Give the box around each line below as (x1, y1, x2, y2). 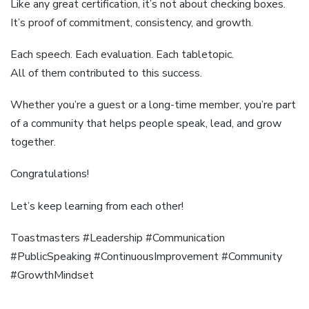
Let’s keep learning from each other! (10, 198, 183, 214)
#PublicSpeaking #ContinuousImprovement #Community (10, 248, 282, 264)
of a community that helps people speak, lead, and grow (10, 116, 281, 132)
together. (10, 134, 56, 150)
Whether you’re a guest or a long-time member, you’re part (10, 97, 296, 113)
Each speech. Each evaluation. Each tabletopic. (10, 46, 234, 62)
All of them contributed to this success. (10, 65, 202, 81)
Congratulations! (10, 166, 89, 182)
